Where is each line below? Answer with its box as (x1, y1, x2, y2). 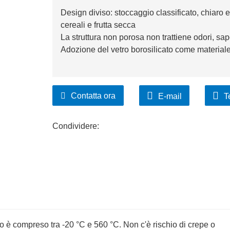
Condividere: (52, 122, 99, 131)
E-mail (158, 92, 182, 101)
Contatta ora (70, 91, 116, 101)
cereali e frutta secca (60, 21, 136, 30)
